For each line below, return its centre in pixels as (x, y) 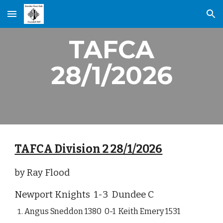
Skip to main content (43, 18)
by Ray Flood (42, 173)
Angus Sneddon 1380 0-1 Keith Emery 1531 (103, 211)
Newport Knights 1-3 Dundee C (84, 195)
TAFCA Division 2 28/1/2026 (89, 149)
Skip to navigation (184, 18)
